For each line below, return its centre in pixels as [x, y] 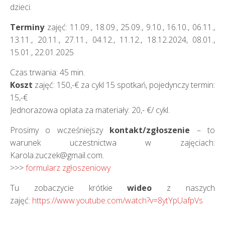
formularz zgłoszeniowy [68, 168]
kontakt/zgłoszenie [150, 130]
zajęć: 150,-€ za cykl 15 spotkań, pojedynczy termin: [125, 85]
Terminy [27, 27]
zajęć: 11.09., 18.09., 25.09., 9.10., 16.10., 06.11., [130, 27]
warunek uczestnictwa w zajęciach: [113, 143]
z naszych [191, 188]
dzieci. [21, 7]
